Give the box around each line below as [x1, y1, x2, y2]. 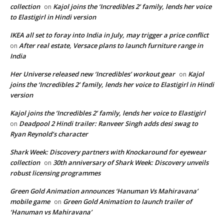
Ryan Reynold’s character [10, 129, 88, 139]
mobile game [10, 197, 50, 206]
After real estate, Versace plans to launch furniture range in [19, 41, 203, 50]
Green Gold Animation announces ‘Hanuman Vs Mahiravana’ [10, 186, 198, 196]
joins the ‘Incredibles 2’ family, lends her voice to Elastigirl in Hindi [10, 80, 214, 89]
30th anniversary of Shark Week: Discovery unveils [53, 158, 208, 167]
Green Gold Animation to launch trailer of [63, 197, 192, 206]
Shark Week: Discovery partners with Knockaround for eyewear [10, 147, 206, 157]
